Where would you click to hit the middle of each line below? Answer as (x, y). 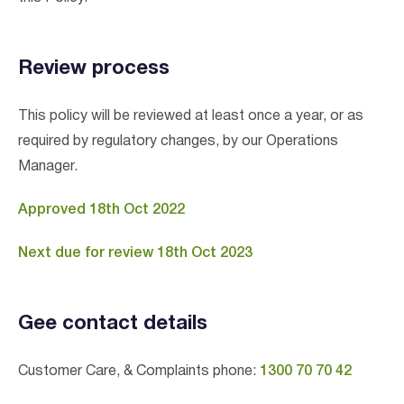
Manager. (48, 167)
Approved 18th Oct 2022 (101, 210)
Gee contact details (113, 324)
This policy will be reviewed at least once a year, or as (191, 116)
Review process (94, 69)
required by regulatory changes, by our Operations (178, 142)
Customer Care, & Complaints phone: (139, 372)
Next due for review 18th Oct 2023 (135, 253)
